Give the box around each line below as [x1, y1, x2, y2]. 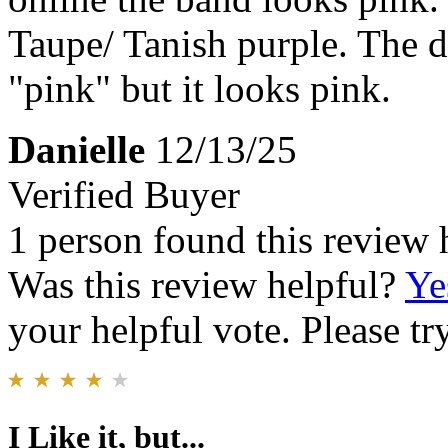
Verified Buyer [8, 172, 240, 216]
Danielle [8, 127, 145, 171]
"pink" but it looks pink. [8, 66, 391, 110]
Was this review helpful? [8, 262, 405, 306]
